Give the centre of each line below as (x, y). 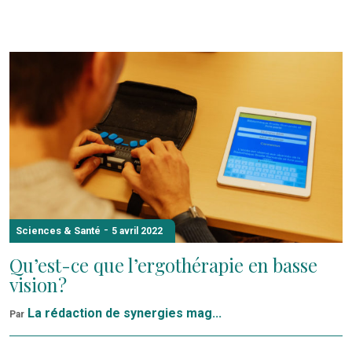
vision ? (38, 284)
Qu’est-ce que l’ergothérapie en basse (163, 265)
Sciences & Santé (58, 230)
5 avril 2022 (137, 231)
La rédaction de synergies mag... (125, 313)
